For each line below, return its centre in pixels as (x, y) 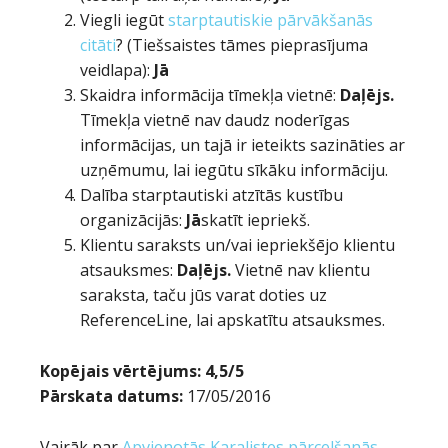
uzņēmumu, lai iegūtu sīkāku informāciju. (234, 170)
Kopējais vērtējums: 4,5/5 (142, 371)
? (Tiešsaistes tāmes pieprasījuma (242, 45)
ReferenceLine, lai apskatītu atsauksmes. (232, 320)
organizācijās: (133, 220)
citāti (98, 45)
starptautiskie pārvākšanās (270, 20)
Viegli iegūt (124, 20)
